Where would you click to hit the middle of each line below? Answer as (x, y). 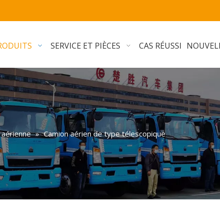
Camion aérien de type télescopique (105, 134)
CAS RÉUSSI (161, 46)
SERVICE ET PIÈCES (86, 46)
